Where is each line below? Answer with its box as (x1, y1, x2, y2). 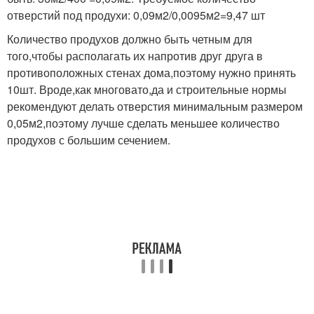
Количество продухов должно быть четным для (7, 30, 252, 47)
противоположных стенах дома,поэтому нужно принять (7, 64, 296, 81)
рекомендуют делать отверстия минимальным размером (7, 97, 303, 114)
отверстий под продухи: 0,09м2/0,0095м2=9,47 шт (7, 6, 265, 23)
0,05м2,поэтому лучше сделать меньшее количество (7, 114, 280, 131)
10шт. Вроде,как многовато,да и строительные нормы (7, 81, 287, 97)
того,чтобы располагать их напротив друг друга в (7, 47, 263, 64)
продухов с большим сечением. (7, 131, 170, 148)
